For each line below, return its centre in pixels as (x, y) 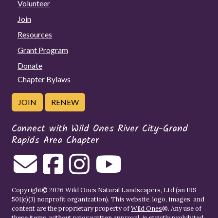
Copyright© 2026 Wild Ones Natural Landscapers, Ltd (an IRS (104, 190)
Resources (35, 34)
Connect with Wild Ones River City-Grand (100, 129)
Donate (30, 65)
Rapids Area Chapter (55, 140)
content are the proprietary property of (71, 208)
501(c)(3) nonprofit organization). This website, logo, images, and (108, 199)
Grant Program (43, 50)
